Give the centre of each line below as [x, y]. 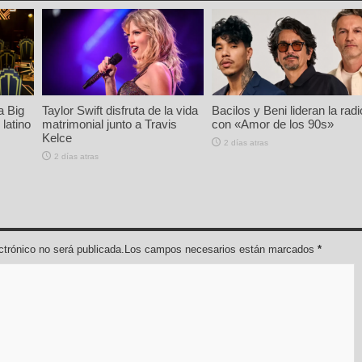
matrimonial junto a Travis [109, 124]
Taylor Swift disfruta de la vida [120, 110]
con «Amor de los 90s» [273, 124]
